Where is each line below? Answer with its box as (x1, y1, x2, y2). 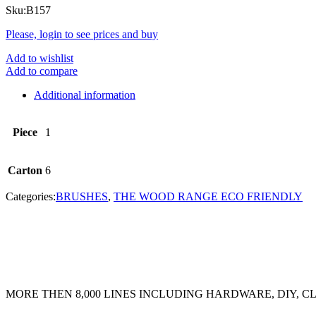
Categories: (6, 190, 56, 203)
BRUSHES (56, 190, 108, 203)
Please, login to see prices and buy (6, 28, 158, 41)
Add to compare (6, 65, 78, 78)
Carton (8, 164, 42, 177)
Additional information (34, 89, 135, 102)
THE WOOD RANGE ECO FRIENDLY (114, 190, 303, 203)
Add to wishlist (6, 52, 73, 65)
